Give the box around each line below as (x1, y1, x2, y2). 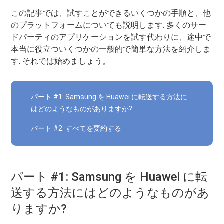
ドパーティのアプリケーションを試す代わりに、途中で (11, 32, 211, 42)
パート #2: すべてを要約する (31, 124, 122, 132)
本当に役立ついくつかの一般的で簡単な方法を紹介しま (11, 44, 211, 54)
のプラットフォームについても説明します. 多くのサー (11, 20, 207, 30)
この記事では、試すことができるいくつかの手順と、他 (11, 8, 211, 18)
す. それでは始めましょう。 (11, 56, 111, 66)
